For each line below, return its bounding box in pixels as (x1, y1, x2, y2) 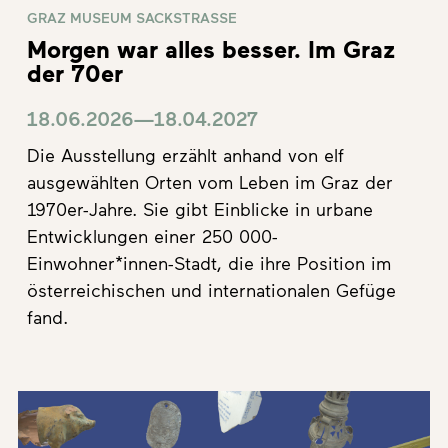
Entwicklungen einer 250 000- (27, 225, 278, 248)
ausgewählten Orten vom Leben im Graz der (27, 171, 393, 194)
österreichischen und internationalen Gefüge (27, 279, 396, 302)
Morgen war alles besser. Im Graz (27, 34, 395, 64)
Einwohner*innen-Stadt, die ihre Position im (27, 252, 391, 275)
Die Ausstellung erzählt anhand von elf (27, 144, 344, 167)
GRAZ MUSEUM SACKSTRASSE (27, 9, 237, 27)
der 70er (27, 58, 123, 88)
